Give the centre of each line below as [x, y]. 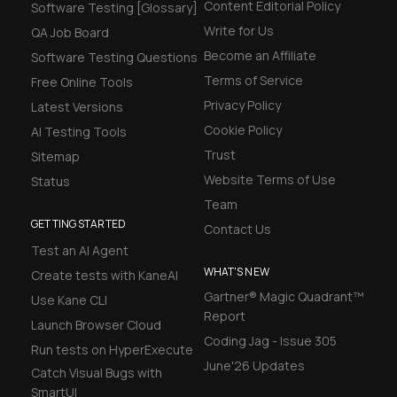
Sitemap [56, 156]
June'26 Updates [254, 365]
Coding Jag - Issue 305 [270, 340]
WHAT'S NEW [236, 271]
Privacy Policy [242, 105]
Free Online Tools [82, 82]
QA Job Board [70, 32]
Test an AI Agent [80, 250]
